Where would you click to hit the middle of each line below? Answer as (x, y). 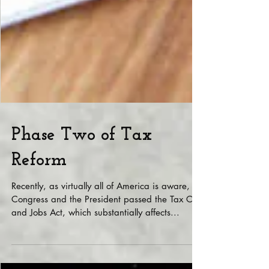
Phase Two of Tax (82, 189)
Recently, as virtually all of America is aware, (101, 240)
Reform (39, 215)
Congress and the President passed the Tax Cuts (107, 253)
